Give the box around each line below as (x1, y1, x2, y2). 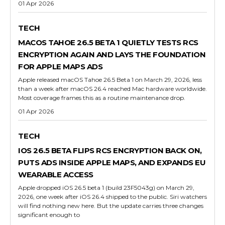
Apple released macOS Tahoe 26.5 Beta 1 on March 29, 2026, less (18, 75, 202, 83)
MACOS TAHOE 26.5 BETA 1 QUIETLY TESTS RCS (18, 37, 198, 47)
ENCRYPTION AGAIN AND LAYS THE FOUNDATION (18, 49, 205, 59)
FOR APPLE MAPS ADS (18, 61, 102, 71)
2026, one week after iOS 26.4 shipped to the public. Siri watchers (18, 192, 207, 200)
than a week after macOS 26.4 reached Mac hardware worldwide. (18, 84, 207, 92)
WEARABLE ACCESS (18, 169, 93, 179)
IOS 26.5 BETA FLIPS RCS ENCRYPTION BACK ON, (18, 145, 202, 155)
